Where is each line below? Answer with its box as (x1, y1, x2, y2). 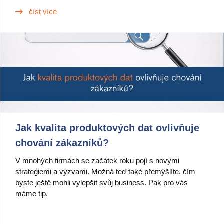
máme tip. (15, 189, 50, 198)
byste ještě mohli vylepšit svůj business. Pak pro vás (15, 178, 188, 187)
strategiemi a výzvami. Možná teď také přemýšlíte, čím (15, 167, 195, 176)
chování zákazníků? (15, 137, 109, 148)
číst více (29, 7, 57, 16)
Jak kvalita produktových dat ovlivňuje (15, 122, 199, 133)
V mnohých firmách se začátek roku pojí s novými (15, 156, 179, 165)
